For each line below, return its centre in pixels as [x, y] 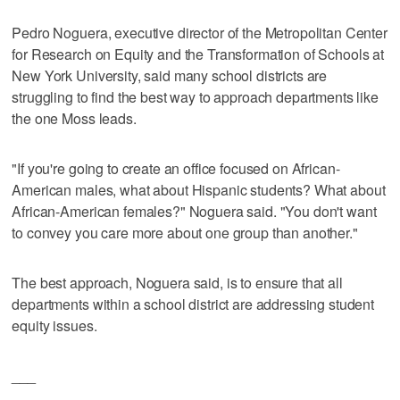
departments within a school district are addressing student [193, 304]
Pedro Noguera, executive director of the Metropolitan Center [200, 32]
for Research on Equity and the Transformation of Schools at [198, 54]
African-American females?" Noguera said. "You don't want [194, 211]
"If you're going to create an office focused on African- [176, 168]
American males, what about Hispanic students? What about [199, 189]
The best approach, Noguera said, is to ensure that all [177, 282]
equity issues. [54, 325]
